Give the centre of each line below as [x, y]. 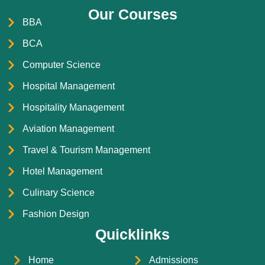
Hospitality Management [73, 108]
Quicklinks [132, 235]
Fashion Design [56, 214]
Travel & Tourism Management [86, 150]
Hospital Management [68, 86]
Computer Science [61, 65]
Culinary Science [58, 193]
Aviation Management [68, 129]
